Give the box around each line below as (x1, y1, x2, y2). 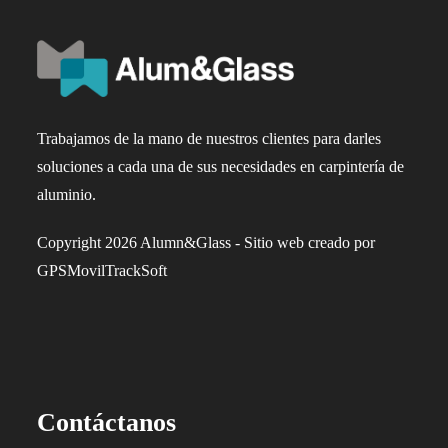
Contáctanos (37, 407, 177, 437)
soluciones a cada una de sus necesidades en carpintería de (37, 157, 405, 175)
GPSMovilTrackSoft (37, 261, 168, 279)
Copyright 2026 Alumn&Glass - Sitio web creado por (37, 233, 376, 251)
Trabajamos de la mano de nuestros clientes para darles (37, 129, 382, 147)
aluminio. (37, 185, 97, 203)
